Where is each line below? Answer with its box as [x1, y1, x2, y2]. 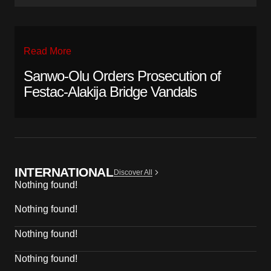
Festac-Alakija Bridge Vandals [24, 83, 197, 100]
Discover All [113, 168, 152, 177]
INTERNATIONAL [15, 165, 114, 180]
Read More [24, 46, 71, 57]
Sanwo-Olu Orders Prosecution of [24, 68, 221, 85]
